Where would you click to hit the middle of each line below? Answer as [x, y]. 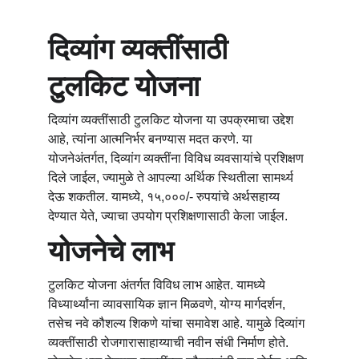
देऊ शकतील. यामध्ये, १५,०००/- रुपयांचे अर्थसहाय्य [165, 197]
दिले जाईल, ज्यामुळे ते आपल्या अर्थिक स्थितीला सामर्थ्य [172, 177]
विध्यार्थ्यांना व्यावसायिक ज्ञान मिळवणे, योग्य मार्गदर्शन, [168, 304]
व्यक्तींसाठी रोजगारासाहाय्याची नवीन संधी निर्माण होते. [170, 343]
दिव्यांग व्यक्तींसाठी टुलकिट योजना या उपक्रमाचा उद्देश [172, 120]
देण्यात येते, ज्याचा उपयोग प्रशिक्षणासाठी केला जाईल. [168, 216]
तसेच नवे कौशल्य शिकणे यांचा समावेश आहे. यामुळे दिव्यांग [178, 323]
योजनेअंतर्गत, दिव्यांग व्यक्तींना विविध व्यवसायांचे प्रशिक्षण [177, 158]
